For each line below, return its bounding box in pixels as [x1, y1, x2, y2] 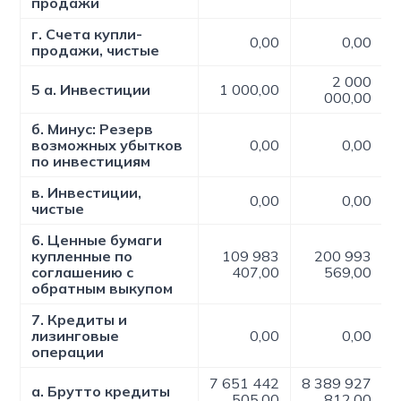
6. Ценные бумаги [31, 231, 163, 249]
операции [31, 343, 105, 361]
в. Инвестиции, [31, 183, 142, 201]
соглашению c [31, 263, 134, 281]
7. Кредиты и [31, 311, 128, 328]
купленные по [31, 247, 133, 265]
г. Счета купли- [31, 25, 143, 43]
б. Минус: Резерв [31, 120, 154, 138]
